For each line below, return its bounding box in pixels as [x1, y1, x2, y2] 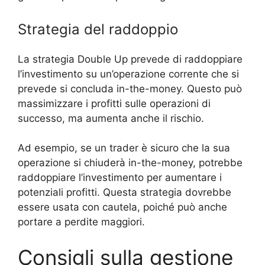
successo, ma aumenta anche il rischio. [18, 112, 204, 124]
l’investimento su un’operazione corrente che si [18, 67, 239, 80]
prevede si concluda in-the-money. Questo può [18, 82, 242, 95]
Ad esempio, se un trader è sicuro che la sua [18, 142, 230, 154]
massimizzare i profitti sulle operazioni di [18, 97, 211, 109]
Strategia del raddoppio [18, 20, 178, 38]
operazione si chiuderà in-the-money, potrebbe [18, 157, 243, 169]
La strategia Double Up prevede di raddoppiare [18, 53, 243, 65]
